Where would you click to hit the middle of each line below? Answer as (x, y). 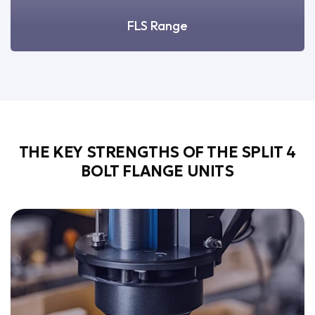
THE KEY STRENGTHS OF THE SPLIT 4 (157, 152)
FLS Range (157, 25)
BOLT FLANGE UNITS (157, 171)
